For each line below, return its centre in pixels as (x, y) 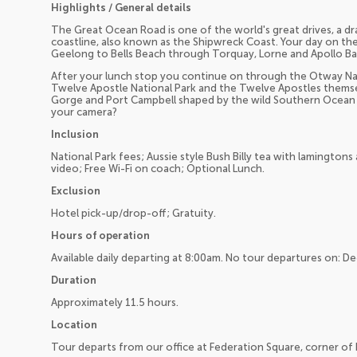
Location (74, 324)
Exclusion (76, 190)
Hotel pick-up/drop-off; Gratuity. (133, 213)
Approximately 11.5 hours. (115, 302)
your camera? (84, 112)
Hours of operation (100, 235)
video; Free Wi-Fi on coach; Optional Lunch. (158, 168)
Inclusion (75, 134)
